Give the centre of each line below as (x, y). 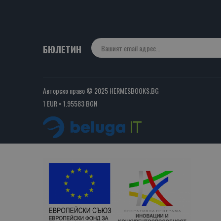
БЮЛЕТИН (62, 49)
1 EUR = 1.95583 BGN (70, 104)
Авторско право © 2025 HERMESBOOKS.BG (101, 91)
